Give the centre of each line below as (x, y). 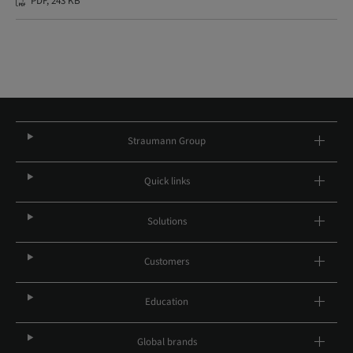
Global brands (167, 342)
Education (167, 302)
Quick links (167, 181)
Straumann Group (167, 141)
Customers (167, 262)
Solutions (167, 221)
